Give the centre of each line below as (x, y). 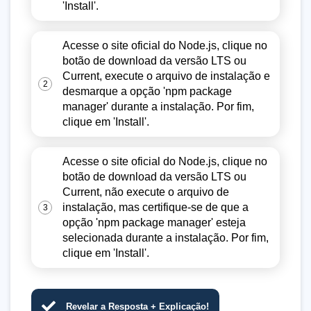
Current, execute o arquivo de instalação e (166, 76)
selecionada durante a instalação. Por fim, (166, 238)
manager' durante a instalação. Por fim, (158, 107)
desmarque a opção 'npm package (147, 91)
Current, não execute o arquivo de (146, 192)
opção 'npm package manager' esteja (154, 222)
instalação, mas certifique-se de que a (155, 207)
